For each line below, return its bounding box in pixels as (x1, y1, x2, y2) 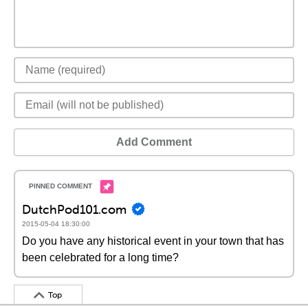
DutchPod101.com (22, 201, 126, 217)
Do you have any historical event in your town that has (22, 235, 284, 247)
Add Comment (116, 136, 192, 148)
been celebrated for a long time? (22, 252, 179, 263)
